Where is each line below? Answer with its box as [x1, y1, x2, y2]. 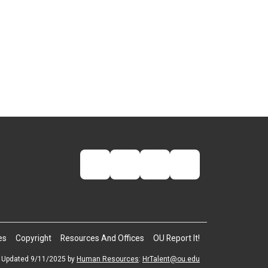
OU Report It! [153, 233, 200, 243]
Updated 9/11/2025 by [1, 254, 77, 263]
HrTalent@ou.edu [142, 254, 200, 263]
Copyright [16, 233, 51, 243]
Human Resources [77, 254, 139, 263]
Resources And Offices [60, 233, 144, 243]
